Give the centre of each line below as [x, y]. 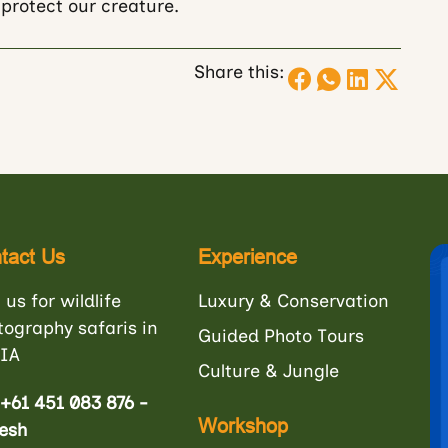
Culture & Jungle [268, 371]
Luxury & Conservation [293, 301]
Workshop [242, 425]
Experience [247, 256]
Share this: [239, 72]
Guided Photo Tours [280, 336]
